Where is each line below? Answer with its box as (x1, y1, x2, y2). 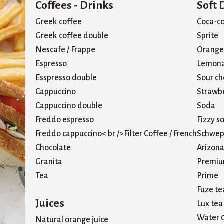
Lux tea (197, 199, 223, 209)
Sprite (197, 31, 218, 41)
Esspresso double (35, 73, 97, 83)
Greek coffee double (35, 31, 108, 41)
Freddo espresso (35, 115, 94, 125)
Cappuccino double (35, 101, 102, 111)
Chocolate (35, 143, 71, 153)
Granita (35, 157, 62, 167)
